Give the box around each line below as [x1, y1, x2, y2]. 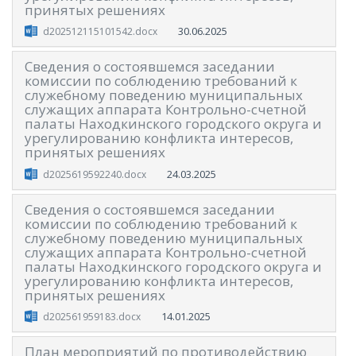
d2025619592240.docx [42, 167, 146, 181]
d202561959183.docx [42, 310, 141, 324]
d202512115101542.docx [42, 25, 157, 39]
